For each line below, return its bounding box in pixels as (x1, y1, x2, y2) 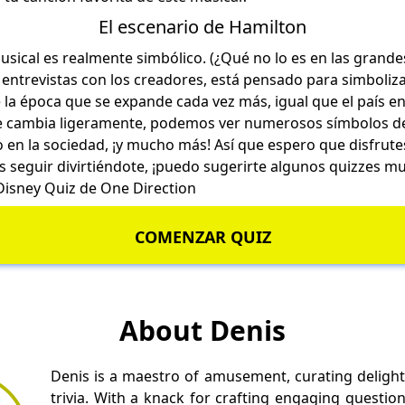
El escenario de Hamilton (99, 14, 306, 39)
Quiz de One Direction (44, 177, 200, 198)
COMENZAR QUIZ (134, 225, 271, 248)
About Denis (119, 311, 286, 349)
